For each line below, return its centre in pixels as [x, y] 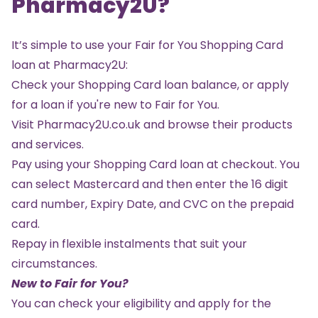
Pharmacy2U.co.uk [89, 124]
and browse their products [216, 124]
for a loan [38, 104]
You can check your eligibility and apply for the [141, 303]
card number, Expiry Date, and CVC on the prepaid [153, 204]
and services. [48, 144]
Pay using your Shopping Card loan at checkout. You [155, 164]
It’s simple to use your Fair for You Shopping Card [147, 45]
